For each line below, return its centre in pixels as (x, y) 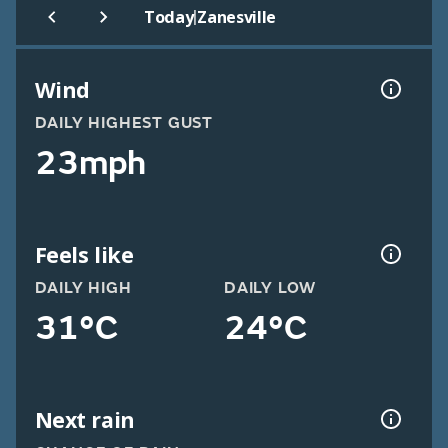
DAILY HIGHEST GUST (123, 123)
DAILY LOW (270, 288)
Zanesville (237, 17)
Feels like (84, 254)
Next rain (84, 419)
